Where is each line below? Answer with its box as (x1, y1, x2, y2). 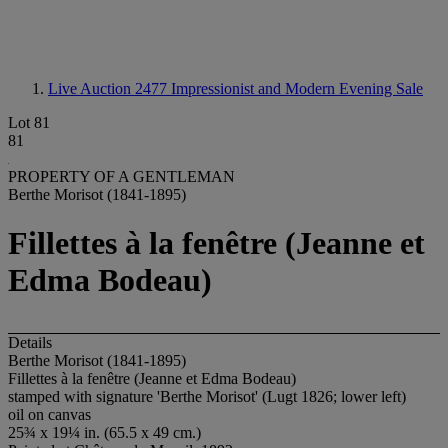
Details (8, 333, 52, 351)
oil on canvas (8, 405, 91, 423)
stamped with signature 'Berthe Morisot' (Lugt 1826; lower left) (8, 387, 406, 405)
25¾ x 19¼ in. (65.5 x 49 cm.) (8, 423, 201, 441)
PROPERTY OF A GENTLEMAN (8, 168, 235, 185)
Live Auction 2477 (48, 80, 171, 97)
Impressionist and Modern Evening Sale (171, 80, 423, 97)
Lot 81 (8, 114, 50, 131)
